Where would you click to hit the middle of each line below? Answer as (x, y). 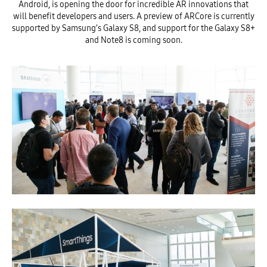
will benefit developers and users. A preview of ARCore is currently (133, 17)
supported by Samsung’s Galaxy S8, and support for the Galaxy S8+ (133, 29)
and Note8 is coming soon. (133, 41)
